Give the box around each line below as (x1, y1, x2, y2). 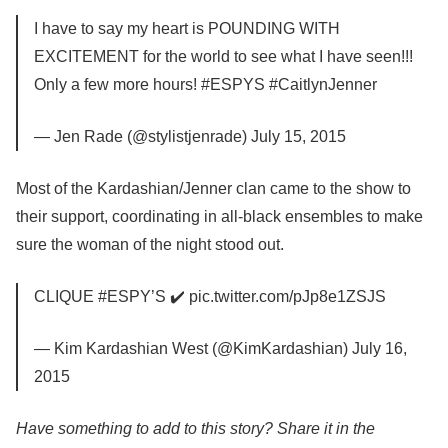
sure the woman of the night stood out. (16, 236, 284, 254)
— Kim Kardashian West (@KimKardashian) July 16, (34, 340, 407, 358)
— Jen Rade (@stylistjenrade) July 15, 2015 (34, 128, 346, 146)
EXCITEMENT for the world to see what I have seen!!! (34, 48, 413, 66)
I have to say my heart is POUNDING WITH (34, 20, 340, 38)
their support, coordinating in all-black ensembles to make (16, 208, 423, 226)
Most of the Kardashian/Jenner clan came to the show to (16, 180, 411, 198)
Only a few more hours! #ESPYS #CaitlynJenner (34, 76, 377, 94)
